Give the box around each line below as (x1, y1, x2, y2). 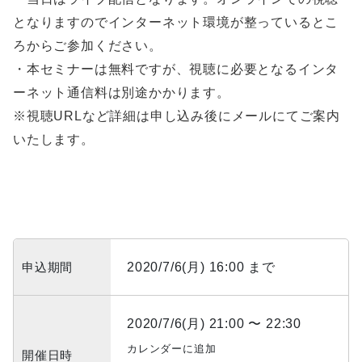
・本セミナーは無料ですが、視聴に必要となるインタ (13, 62, 339, 77)
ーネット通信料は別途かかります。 (13, 86, 230, 100)
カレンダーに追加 (127, 343, 217, 356)
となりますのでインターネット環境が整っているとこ (13, 15, 339, 30)
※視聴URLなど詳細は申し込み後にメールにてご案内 (13, 109, 341, 124)
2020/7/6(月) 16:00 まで (127, 260, 276, 275)
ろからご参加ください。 (13, 39, 162, 53)
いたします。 (13, 133, 95, 147)
